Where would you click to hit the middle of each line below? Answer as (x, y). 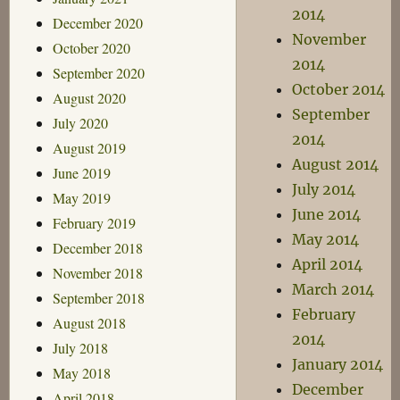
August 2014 (336, 164)
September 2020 (98, 72)
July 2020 (80, 122)
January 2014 (338, 364)
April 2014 (328, 264)
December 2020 (97, 22)
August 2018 (89, 322)
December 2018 (97, 247)
